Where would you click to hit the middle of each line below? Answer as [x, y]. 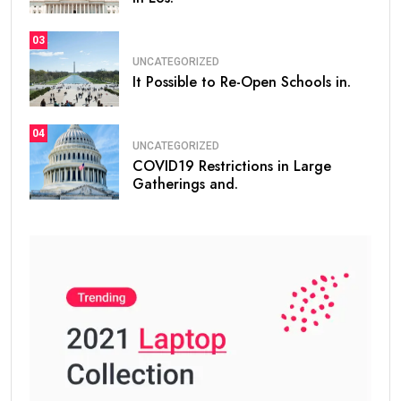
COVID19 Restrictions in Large [232, 166]
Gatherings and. [185, 183]
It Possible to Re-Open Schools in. [242, 81]
